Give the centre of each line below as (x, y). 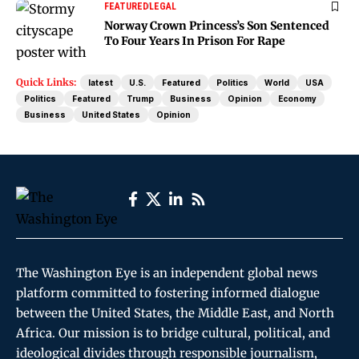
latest (101, 82)
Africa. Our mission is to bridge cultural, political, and (173, 333)
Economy (297, 98)
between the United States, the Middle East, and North (175, 313)
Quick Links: (46, 82)
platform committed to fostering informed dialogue (168, 292)
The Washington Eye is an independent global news (167, 272)
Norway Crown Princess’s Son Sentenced (217, 25)
